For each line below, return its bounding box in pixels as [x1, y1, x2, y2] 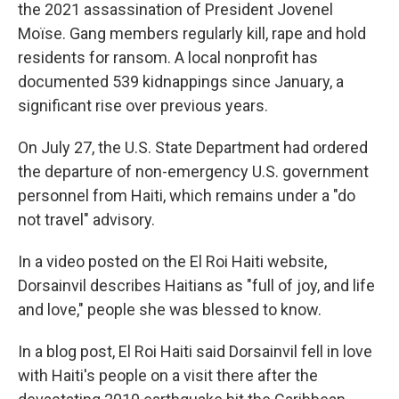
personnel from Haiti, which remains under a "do [18, 186, 355, 206]
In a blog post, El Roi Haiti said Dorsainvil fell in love [18, 342, 372, 362]
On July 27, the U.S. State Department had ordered [18, 138, 368, 158]
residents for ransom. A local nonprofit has [18, 48, 318, 68]
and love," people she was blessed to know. [18, 300, 322, 320]
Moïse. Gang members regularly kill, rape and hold [18, 24, 366, 44]
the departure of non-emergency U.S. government [18, 162, 369, 182]
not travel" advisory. [18, 210, 155, 230]
